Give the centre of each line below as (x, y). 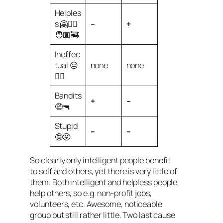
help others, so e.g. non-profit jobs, (91, 193)
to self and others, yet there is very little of (104, 171)
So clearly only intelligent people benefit (101, 160)
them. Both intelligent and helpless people (104, 182)
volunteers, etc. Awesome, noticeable (96, 204)
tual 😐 (66, 65)
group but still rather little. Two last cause (103, 215)
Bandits (68, 95)
